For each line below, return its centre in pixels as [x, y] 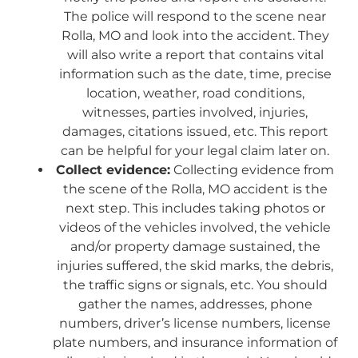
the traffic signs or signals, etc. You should [195, 284]
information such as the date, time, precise [195, 74]
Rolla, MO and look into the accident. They [195, 35]
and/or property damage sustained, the [195, 246]
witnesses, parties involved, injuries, [195, 112]
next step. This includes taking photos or [195, 208]
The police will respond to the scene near [195, 16]
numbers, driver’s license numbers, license [195, 323]
